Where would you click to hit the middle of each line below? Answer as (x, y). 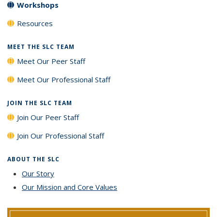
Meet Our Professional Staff (64, 79)
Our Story (38, 173)
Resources (35, 23)
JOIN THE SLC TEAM (40, 103)
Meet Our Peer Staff (51, 61)
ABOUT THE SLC (33, 159)
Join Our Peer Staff (48, 117)
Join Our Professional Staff (61, 136)
